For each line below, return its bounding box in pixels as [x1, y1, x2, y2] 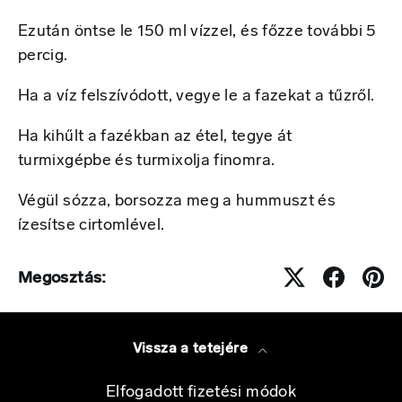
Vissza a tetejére [132, 342, 252, 357]
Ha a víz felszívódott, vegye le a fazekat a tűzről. [18, 88, 375, 106]
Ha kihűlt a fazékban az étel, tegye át [18, 128, 293, 146]
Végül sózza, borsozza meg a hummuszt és [18, 193, 336, 211]
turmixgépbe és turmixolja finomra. [18, 153, 275, 170]
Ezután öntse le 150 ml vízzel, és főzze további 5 [18, 23, 377, 41]
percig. [18, 48, 68, 66]
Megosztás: [18, 270, 107, 288]
